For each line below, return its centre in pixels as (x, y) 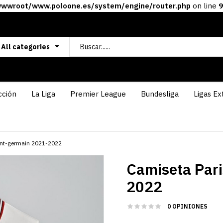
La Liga (43, 94)
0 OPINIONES (187, 206)
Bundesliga (160, 94)
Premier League (98, 94)
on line (205, 6)
